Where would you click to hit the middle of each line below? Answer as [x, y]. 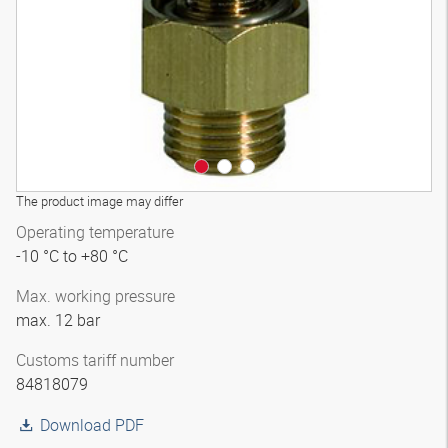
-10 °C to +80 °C [74, 256]
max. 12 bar [60, 320]
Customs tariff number [95, 360]
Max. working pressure [95, 296]
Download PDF [92, 425]
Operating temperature [95, 232]
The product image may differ [99, 201]
